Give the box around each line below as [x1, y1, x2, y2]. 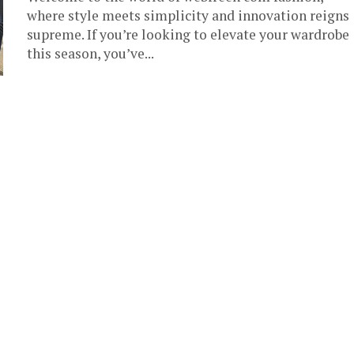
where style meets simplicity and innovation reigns [27, 6, 349, 24]
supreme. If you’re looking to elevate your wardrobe [27, 25, 349, 43]
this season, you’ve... [27, 44, 154, 62]
